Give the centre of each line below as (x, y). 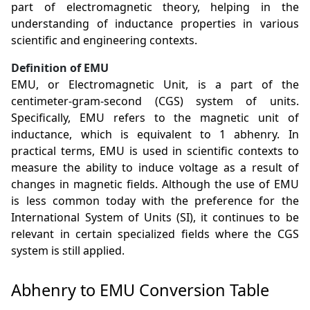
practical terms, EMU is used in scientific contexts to (155, 151)
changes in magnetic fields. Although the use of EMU (155, 184)
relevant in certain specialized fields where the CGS (155, 234)
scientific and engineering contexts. (104, 40)
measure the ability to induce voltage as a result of (155, 168)
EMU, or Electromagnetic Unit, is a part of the (155, 85)
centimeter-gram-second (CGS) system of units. (155, 101)
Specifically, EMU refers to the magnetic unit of (155, 118)
